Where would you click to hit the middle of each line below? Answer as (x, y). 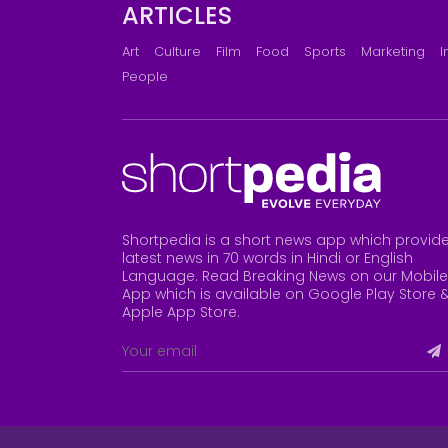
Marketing (393, 52)
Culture (177, 52)
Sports (325, 52)
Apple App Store (179, 312)
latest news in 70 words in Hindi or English (267, 258)
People (145, 77)
